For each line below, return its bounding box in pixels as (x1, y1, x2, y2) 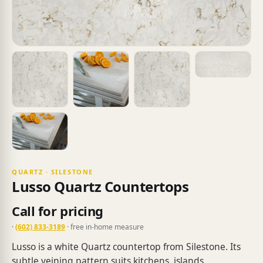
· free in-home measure (65, 221, 144, 232)
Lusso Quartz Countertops (12, 176, 189, 196)
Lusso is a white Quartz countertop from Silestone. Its (12, 240, 241, 253)
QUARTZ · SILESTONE (12, 167, 93, 176)
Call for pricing (12, 201, 103, 220)
